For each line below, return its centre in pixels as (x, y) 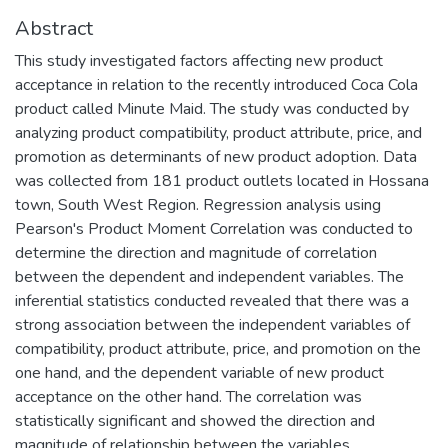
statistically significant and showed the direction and (195, 420)
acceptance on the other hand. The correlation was (188, 396)
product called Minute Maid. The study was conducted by (212, 108)
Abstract (54, 28)
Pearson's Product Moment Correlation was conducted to (214, 228)
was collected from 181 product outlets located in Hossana (222, 180)
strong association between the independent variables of (212, 324)
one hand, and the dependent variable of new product (199, 372)
